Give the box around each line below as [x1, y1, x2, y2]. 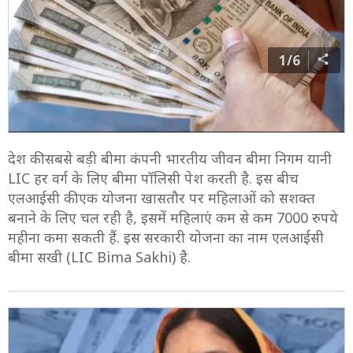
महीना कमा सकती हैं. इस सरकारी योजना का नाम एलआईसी [8, 228, 324, 247]
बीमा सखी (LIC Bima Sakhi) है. [8, 247, 191, 267]
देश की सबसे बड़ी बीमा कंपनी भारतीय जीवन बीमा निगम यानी [8, 149, 332, 169]
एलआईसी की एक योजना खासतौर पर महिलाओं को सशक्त [8, 188, 315, 208]
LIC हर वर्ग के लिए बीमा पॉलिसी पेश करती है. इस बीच [8, 169, 299, 188]
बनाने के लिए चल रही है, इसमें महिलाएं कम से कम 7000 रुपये [8, 208, 338, 228]
